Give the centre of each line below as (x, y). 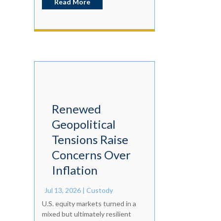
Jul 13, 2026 (62, 190)
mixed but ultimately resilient (86, 214)
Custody (99, 190)
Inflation (74, 170)
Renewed (76, 109)
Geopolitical (83, 124)
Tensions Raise (90, 140)
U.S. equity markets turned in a (89, 204)
